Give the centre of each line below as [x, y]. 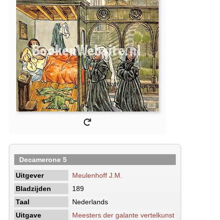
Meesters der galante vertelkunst [123, 215]
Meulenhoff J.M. [97, 175]
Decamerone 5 [43, 160]
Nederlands [90, 202]
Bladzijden [33, 189]
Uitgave [28, 215]
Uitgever [30, 175]
